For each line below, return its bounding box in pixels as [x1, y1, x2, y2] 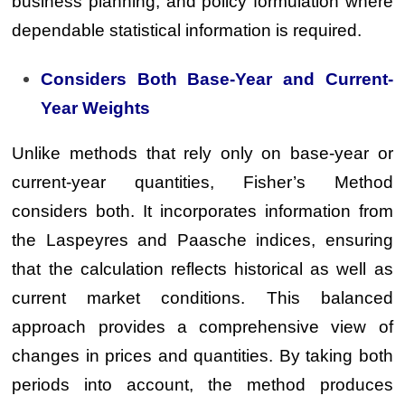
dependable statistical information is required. [12, 20, 363, 40]
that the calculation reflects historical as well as [12, 259, 393, 278]
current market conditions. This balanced [12, 288, 393, 307]
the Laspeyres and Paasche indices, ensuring [12, 231, 393, 250]
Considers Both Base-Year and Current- [41, 70, 393, 89]
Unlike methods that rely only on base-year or [12, 144, 393, 163]
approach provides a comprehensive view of [12, 317, 393, 336]
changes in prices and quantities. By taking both [12, 346, 393, 365]
